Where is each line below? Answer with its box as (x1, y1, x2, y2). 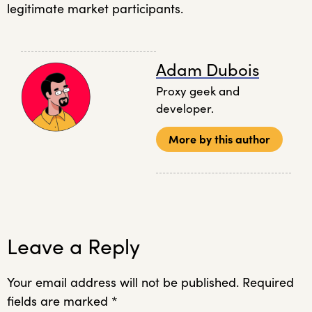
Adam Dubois (156, 58, 259, 81)
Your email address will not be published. (7, 274, 239, 291)
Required (242, 274, 294, 291)
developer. (156, 100, 214, 116)
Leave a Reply (7, 233, 140, 260)
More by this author (169, 132, 270, 147)
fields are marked (7, 293, 111, 310)
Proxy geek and (156, 83, 240, 99)
